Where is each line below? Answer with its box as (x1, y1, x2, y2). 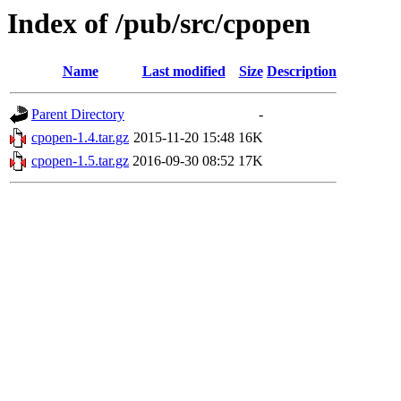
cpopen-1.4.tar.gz (31, 130, 129, 146)
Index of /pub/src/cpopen (7, 7, 311, 39)
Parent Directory (31, 107, 124, 123)
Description (267, 64, 337, 80)
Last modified (141, 64, 226, 80)
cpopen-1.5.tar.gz (31, 153, 129, 169)
